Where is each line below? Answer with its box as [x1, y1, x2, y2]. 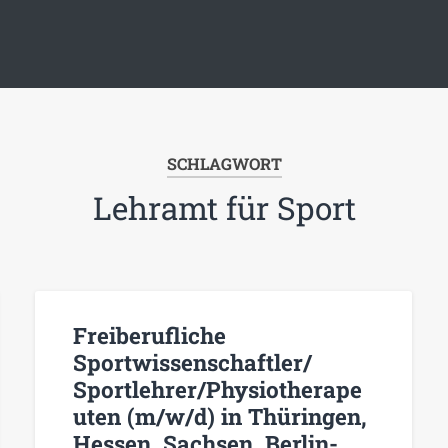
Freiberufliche [72, 319, 226, 350]
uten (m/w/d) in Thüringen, [72, 400, 367, 431]
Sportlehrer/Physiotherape [72, 373, 362, 404]
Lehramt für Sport [92, 187, 356, 230]
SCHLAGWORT [166, 153, 282, 175]
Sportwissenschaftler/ [72, 346, 312, 377]
